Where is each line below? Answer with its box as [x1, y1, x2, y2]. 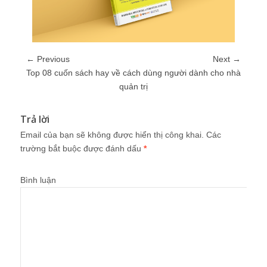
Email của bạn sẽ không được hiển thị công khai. [20, 129, 204, 139]
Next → [213, 54, 241, 64]
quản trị [119, 81, 148, 91]
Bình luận [20, 175, 56, 185]
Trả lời [20, 112, 49, 126]
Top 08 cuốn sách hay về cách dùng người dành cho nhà [26, 67, 241, 77]
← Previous [26, 54, 70, 64]
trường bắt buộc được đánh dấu [20, 143, 144, 153]
